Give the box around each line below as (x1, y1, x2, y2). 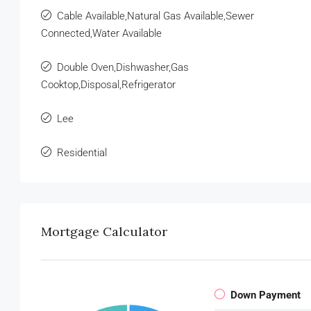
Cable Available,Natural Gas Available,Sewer (57, 9, 254, 22)
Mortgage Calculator (41, 223, 167, 239)
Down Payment (230, 288, 301, 301)
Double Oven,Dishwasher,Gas (57, 60, 189, 74)
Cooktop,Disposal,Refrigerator (41, 78, 176, 91)
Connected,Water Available (41, 26, 162, 40)
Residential (57, 146, 107, 159)
